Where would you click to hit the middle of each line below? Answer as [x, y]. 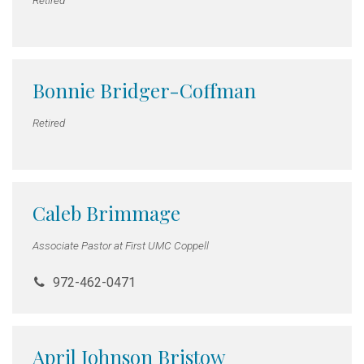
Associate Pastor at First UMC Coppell [121, 246]
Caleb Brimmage [106, 212]
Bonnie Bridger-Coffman [144, 90]
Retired [49, 122]
